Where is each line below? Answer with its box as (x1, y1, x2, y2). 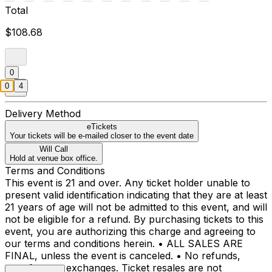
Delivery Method (5, 107, 81, 120)
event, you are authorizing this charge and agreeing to (5, 225, 256, 237)
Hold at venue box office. (10, 153, 98, 163)
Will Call (39, 144, 68, 154)
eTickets (86, 121, 117, 131)
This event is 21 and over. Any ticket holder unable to (5, 176, 250, 189)
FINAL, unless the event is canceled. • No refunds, (5, 249, 240, 262)
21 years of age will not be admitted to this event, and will (5, 200, 267, 213)
